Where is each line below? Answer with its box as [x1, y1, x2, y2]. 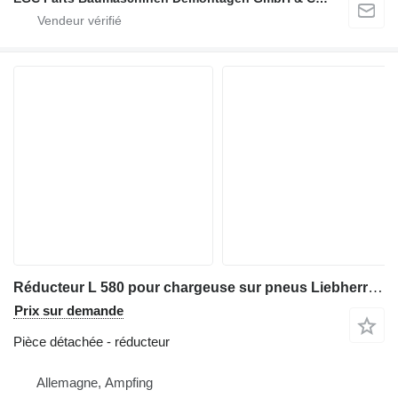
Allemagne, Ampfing [36, 375, 153, 390]
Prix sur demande [14, 303, 123, 318]
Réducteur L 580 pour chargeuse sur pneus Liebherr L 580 [368, 279, 383, 296]
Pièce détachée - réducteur [13, 334, 170, 349]
